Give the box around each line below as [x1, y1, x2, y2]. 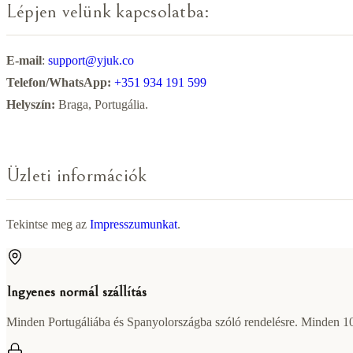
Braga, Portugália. [55, 97, 148, 111]
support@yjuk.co [48, 53, 134, 67]
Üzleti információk [6, 164, 147, 188]
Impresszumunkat [90, 217, 177, 232]
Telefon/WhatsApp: [6, 75, 111, 89]
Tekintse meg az [6, 217, 90, 232]
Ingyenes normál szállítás [6, 283, 147, 300]
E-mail [6, 53, 42, 67]
